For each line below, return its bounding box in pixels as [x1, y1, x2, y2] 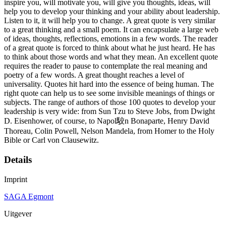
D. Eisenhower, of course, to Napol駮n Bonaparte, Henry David [4, 117, 209, 126]
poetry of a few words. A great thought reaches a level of [4, 71, 184, 80]
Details [4, 154, 32, 165]
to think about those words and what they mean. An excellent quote [4, 52, 218, 62]
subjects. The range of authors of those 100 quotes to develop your [4, 98, 215, 107]
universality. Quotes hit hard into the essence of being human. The [4, 80, 214, 89]
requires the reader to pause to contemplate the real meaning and [4, 62, 207, 71]
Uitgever [4, 209, 32, 218]
